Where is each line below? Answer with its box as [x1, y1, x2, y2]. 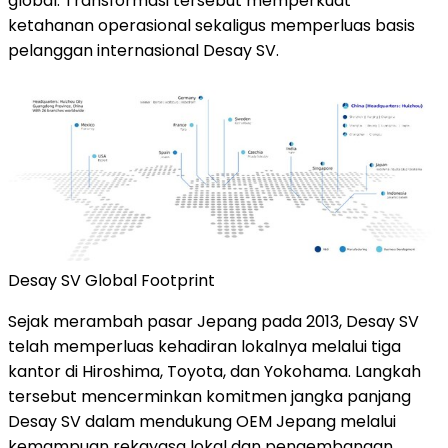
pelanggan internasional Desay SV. [8, 39, 279, 63]
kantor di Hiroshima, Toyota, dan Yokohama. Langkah [8, 360, 421, 384]
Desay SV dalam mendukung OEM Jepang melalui [8, 410, 396, 434]
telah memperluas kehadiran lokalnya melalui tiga [8, 335, 401, 359]
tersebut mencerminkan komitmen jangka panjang [8, 385, 411, 409]
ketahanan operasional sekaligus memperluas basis [8, 14, 415, 38]
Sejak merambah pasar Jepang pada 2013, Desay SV [8, 310, 419, 334]
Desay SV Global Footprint [8, 269, 215, 293]
